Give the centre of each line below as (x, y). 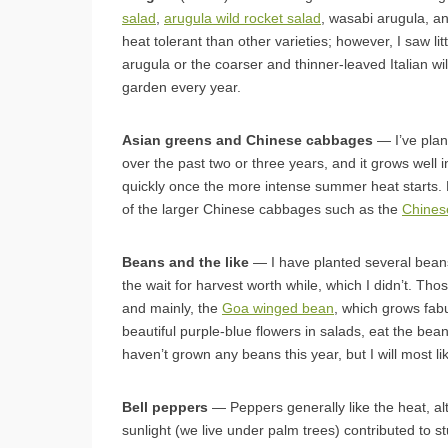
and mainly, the (172, 307)
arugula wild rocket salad (242, 17)
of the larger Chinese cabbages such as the (262, 208)
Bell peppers (165, 406)
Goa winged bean (278, 307)
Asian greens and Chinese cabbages (247, 139)
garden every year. (181, 86)
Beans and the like (185, 261)
